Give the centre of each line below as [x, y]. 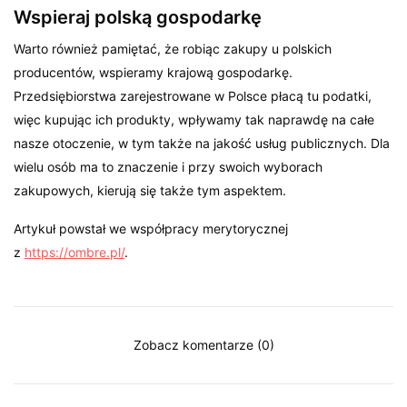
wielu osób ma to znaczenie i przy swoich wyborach [169, 166]
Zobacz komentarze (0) [203, 344]
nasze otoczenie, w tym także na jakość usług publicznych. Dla [202, 143]
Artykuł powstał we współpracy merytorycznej [151, 228]
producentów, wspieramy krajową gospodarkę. [154, 72]
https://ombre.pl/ [75, 252]
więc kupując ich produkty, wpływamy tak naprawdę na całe [194, 119]
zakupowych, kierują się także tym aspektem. [150, 190]
